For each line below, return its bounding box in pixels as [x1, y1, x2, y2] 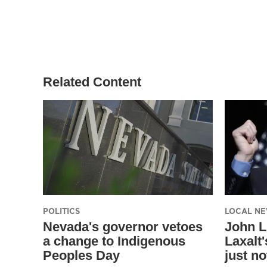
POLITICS [43, 205, 80, 216]
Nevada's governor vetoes [43, 219, 203, 234]
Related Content [43, 74, 141, 89]
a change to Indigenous [43, 233, 185, 249]
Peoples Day [43, 247, 120, 263]
